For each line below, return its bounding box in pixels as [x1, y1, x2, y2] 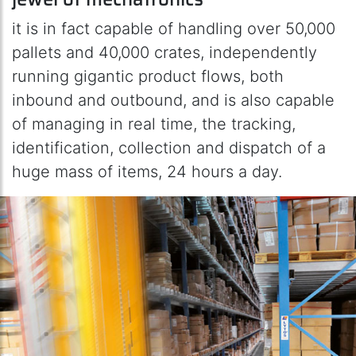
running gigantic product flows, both [12, 66, 284, 86]
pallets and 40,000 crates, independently [12, 42, 317, 62]
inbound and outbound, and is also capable [12, 90, 335, 110]
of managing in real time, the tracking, [12, 114, 296, 133]
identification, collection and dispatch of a [12, 137, 326, 157]
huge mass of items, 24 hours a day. [12, 161, 282, 181]
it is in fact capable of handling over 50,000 [12, 18, 335, 38]
